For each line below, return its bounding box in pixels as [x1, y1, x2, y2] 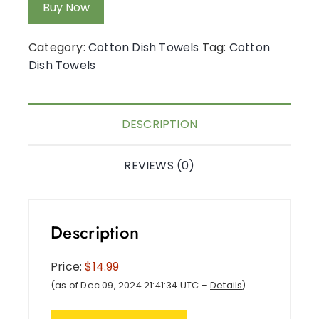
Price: [51, 258, 85, 275]
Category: [28, 38, 88, 56]
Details [210, 278, 243, 291]
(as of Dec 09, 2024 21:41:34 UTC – [51, 278, 210, 291]
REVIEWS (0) [124, 157, 195, 174]
